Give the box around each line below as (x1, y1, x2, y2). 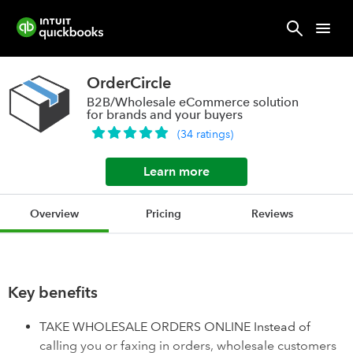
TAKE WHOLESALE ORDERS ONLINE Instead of (39, 319, 310, 334)
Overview (30, 206, 79, 221)
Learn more (143, 164, 210, 179)
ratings (196, 127, 230, 141)
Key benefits (8, 283, 98, 302)
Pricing (145, 206, 181, 221)
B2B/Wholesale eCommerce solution (87, 95, 299, 110)
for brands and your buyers (87, 107, 243, 122)
